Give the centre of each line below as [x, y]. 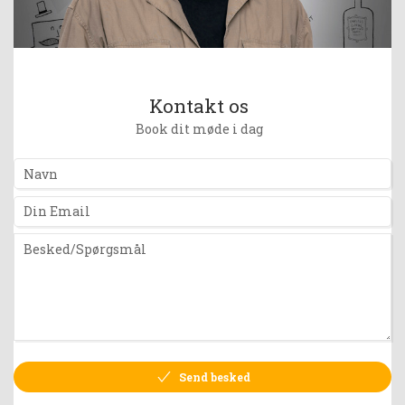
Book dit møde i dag [199, 128]
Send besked [215, 377]
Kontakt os [199, 105]
